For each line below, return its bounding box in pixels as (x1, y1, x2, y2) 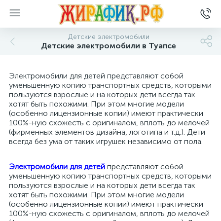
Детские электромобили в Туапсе (41, 41, 176, 50)
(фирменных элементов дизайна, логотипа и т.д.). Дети (9, 127, 205, 137)
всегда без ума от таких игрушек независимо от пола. (9, 137, 203, 146)
